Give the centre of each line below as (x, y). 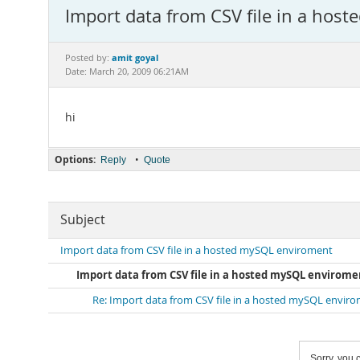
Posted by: (88, 58)
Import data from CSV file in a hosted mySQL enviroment (196, 250)
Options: (75, 160)
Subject (83, 220)
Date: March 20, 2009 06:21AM (127, 72)
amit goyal (135, 57)
